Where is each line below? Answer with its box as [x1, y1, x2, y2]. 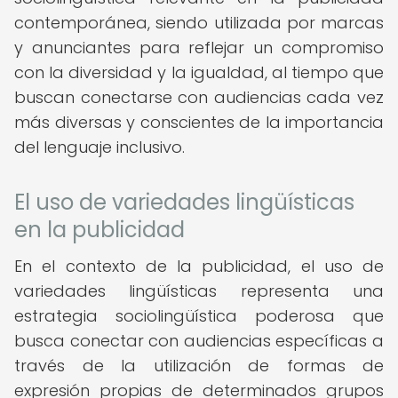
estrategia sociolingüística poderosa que [14, 305, 384, 327]
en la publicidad [14, 215, 185, 244]
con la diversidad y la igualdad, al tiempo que [14, 61, 384, 84]
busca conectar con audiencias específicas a [14, 330, 384, 352]
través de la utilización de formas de [14, 354, 384, 377]
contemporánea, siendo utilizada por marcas [14, 12, 384, 34]
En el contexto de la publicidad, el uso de [14, 255, 384, 277]
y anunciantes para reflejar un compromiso [14, 36, 384, 59]
